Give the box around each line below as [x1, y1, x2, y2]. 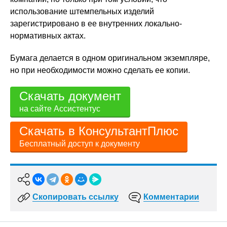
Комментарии [143, 193, 199, 202]
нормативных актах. [10, 31, 86, 41]
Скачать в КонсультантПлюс [19, 124, 178, 138]
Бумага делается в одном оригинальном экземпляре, [10, 54, 210, 63]
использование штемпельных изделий [10, 7, 154, 16]
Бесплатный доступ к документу [19, 139, 140, 148]
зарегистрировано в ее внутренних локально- [10, 19, 182, 28]
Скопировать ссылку [32, 193, 119, 202]
